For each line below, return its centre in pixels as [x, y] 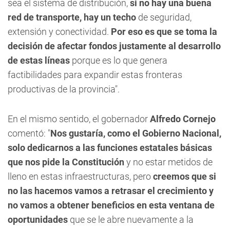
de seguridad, [165, 17]
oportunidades [39, 219]
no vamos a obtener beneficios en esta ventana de [111, 205]
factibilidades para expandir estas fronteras [95, 75]
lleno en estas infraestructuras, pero [80, 176]
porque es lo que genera [119, 60]
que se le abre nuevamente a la [132, 219]
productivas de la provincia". [64, 89]
